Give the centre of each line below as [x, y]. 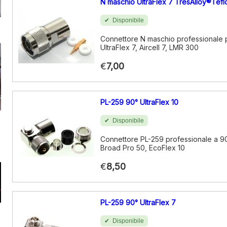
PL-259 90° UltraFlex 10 [139, 102]
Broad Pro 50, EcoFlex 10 [143, 148]
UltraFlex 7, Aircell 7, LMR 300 [149, 47]
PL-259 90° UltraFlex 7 [138, 202]
